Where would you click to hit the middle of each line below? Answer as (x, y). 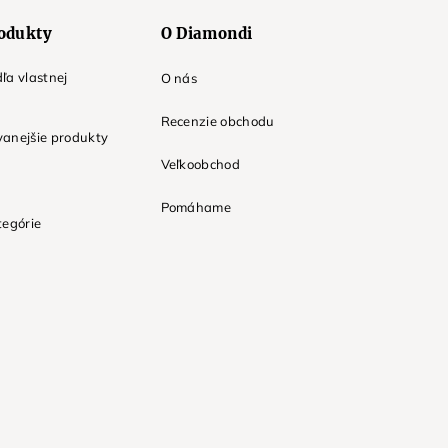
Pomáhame (196, 207)
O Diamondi (206, 34)
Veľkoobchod (200, 164)
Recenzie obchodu (217, 121)
